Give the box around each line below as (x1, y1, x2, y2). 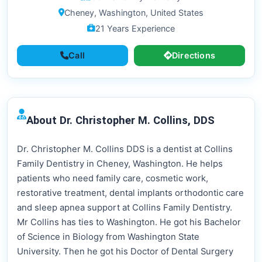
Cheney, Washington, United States (64, 8, 204, 18)
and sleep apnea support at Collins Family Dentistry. (17, 202, 232, 213)
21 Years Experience (95, 23, 175, 34)
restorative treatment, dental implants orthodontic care (17, 188, 244, 199)
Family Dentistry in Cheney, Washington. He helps (17, 158, 223, 170)
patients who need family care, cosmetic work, (17, 173, 208, 184)
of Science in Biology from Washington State (17, 232, 199, 243)
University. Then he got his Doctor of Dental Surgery (17, 246, 233, 257)
